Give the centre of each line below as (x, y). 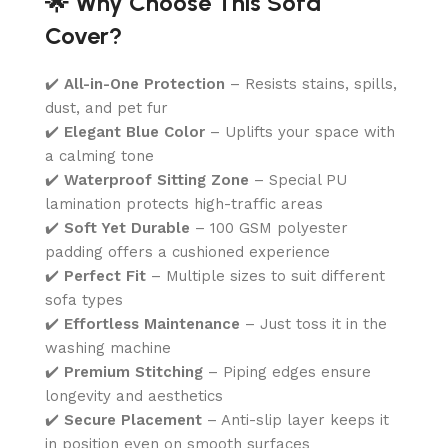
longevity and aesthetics (134, 395)
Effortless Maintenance (152, 323)
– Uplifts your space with (300, 131)
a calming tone (99, 155)
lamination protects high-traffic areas (184, 203)
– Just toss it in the (313, 323)
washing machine (108, 347)
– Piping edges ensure (287, 371)
